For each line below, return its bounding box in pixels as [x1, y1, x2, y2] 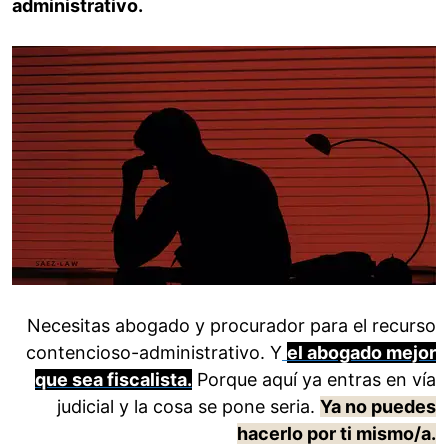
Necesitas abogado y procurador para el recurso [27, 315, 436, 337]
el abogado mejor [287, 342, 436, 364]
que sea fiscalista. [35, 369, 192, 391]
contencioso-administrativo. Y [26, 342, 282, 364]
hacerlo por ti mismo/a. [237, 423, 436, 445]
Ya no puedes [320, 396, 436, 418]
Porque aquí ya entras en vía [192, 369, 436, 391]
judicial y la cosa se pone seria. [57, 396, 320, 418]
